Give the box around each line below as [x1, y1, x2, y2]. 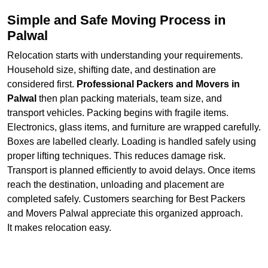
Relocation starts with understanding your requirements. [7, 50, 243, 60]
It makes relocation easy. [7, 222, 111, 233]
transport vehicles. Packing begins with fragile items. [7, 107, 229, 118]
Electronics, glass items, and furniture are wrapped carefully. [7, 121, 261, 132]
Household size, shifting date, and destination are [7, 64, 216, 75]
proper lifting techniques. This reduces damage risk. [7, 150, 226, 161]
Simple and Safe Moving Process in [7, 12, 226, 28]
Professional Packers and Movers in [74, 78, 240, 89]
